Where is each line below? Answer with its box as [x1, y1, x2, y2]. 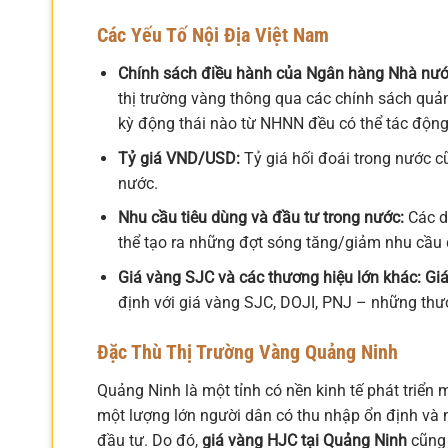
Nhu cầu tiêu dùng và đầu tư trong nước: [117, 208, 404, 228]
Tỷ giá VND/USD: [117, 148, 240, 168]
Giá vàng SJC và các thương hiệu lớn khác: [117, 267, 421, 287]
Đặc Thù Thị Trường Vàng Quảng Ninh [97, 339, 398, 364]
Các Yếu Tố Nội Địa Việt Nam [97, 23, 329, 48]
